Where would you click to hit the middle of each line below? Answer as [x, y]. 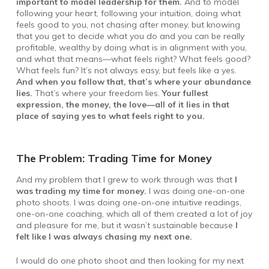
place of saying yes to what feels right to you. [110, 116]
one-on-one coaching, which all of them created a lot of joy [134, 213]
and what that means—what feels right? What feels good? [133, 59]
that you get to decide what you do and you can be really [130, 36]
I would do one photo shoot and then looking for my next [130, 260]
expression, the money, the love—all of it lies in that [122, 105]
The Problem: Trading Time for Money [114, 159]
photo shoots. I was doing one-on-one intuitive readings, [128, 202]
